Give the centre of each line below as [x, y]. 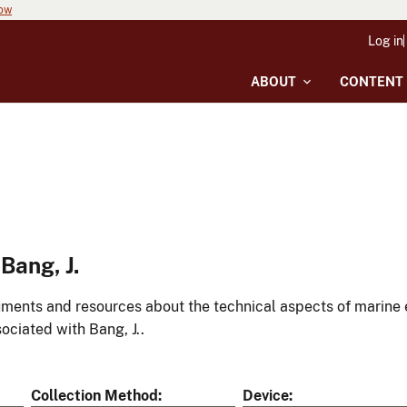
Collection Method [94, 396]
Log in [386, 41]
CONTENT [372, 82]
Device [266, 396]
